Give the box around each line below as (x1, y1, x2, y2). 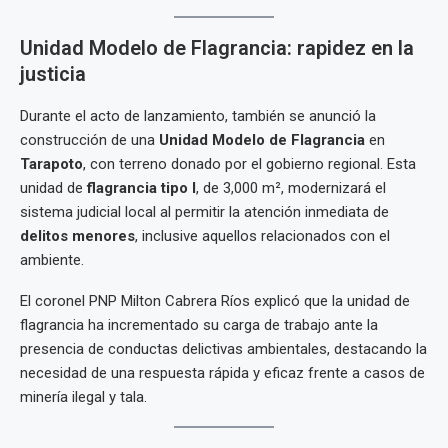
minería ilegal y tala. (20, 388, 147, 406)
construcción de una (20, 131, 159, 149)
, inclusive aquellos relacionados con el (135, 227, 390, 245)
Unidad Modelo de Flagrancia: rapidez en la (20, 36, 414, 60)
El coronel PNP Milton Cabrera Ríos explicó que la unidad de (20, 292, 410, 310)
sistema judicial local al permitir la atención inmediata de (20, 203, 389, 221)
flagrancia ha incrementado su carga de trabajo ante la (20, 316, 378, 334)
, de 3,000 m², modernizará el (196, 179, 386, 197)
